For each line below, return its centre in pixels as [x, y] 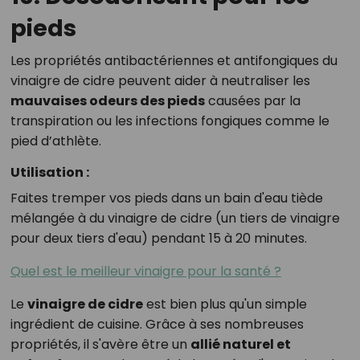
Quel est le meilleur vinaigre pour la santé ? [145, 271]
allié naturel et [240, 344]
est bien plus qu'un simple [225, 304]
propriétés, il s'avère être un [100, 344]
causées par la [252, 100]
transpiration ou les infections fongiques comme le [170, 121]
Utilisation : [49, 172]
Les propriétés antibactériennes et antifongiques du [174, 60]
